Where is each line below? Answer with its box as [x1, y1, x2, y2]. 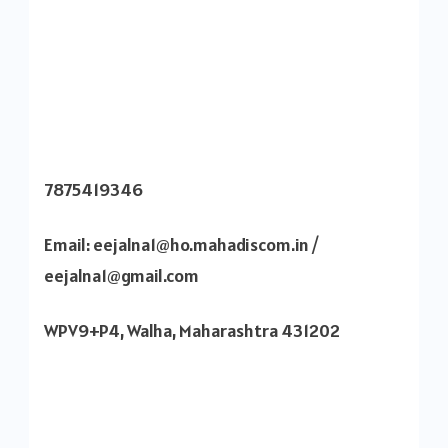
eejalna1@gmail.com [44, 263, 199, 287]
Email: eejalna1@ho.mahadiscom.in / [44, 232, 318, 256]
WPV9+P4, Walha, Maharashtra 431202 [44, 318, 340, 342]
